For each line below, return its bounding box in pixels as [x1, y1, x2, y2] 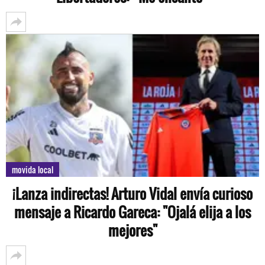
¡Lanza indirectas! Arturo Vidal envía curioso [12, 182, 253, 204]
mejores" [108, 219, 157, 241]
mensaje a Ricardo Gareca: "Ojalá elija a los [14, 201, 251, 222]
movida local [12, 163, 53, 176]
